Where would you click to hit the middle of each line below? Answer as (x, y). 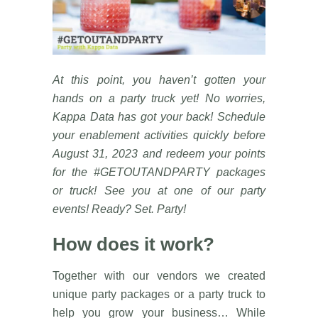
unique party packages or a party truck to (159, 294)
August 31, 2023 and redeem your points (159, 153)
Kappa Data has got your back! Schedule (159, 116)
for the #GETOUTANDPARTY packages (159, 172)
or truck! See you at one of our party (159, 190)
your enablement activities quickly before (159, 135)
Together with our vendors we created (159, 275)
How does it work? (133, 244)
